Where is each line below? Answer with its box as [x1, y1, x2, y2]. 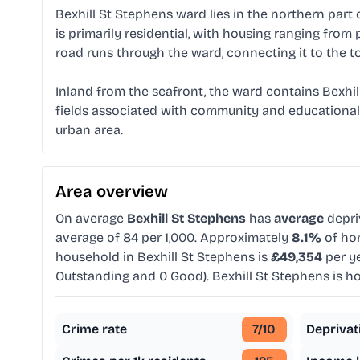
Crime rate [62, 321, 127, 337]
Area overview [55, 182, 168, 202]
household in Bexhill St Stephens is [55, 249, 271, 265]
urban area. [55, 122, 123, 138]
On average [55, 211, 127, 227]
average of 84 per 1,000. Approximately [55, 230, 292, 246]
